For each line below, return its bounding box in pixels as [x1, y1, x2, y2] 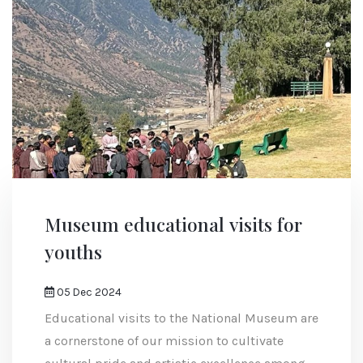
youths [45, 239, 102, 265]
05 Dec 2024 [54, 286, 122, 299]
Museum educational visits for [45, 211, 302, 237]
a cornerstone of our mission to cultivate [45, 333, 284, 349]
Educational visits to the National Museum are [45, 310, 318, 327]
